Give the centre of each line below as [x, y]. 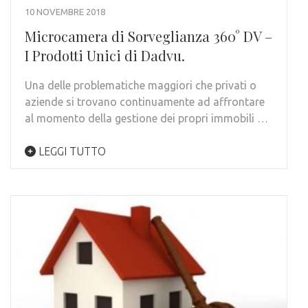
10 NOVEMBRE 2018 [65, 12]
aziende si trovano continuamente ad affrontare [145, 102]
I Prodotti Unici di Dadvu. [105, 56]
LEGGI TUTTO [71, 152]
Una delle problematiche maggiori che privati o [141, 86]
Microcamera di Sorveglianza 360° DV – [148, 36]
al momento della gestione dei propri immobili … [146, 119]
